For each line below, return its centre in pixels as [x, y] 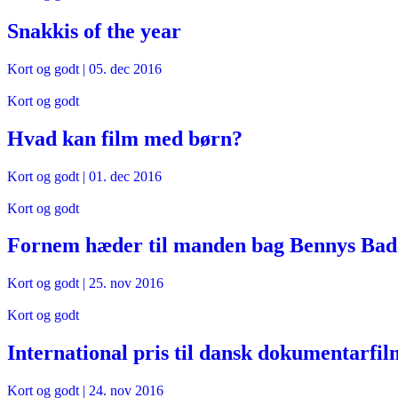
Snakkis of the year [94, 31]
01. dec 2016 [125, 176]
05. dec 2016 [125, 68]
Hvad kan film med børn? [125, 138]
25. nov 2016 [126, 283]
